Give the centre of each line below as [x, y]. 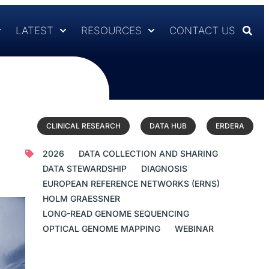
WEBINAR [194, 228]
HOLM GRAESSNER [81, 198]
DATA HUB [168, 126]
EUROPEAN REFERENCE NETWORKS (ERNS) [131, 183]
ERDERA [230, 126]
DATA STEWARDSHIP [84, 168]
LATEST [35, 31]
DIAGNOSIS [164, 168]
